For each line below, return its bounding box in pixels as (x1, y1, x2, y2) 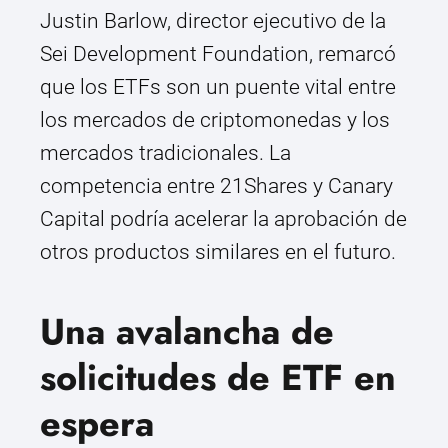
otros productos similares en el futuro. (40, 240, 396, 265)
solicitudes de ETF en (40, 351, 396, 405)
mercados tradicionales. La (40, 141, 291, 166)
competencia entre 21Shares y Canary (40, 174, 393, 199)
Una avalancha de (40, 305, 334, 359)
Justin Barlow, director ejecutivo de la (40, 9, 386, 34)
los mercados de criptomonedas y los (40, 108, 390, 133)
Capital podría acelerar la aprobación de (40, 207, 407, 232)
